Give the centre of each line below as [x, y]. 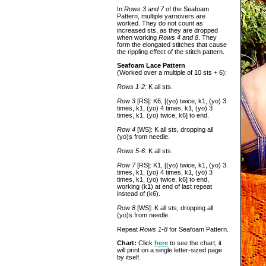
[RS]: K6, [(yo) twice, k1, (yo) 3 [182, 101]
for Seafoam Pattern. [198, 229]
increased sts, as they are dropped [167, 30]
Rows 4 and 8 [178, 37]
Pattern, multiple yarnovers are [161, 16]
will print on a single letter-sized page [170, 250]
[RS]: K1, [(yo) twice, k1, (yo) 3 [181, 165]
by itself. [129, 257]
